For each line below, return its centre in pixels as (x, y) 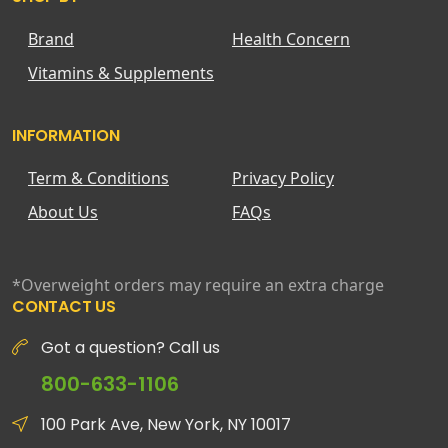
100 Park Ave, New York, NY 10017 (166, 424)
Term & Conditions (98, 177)
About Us (63, 211)
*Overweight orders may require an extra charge (198, 284)
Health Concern (291, 38)
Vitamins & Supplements (121, 72)
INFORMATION (66, 135)
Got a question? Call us (130, 347)
